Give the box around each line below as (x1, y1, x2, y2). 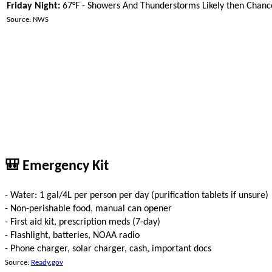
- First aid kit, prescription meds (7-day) (5, 217, 160, 227)
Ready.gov (31, 258, 63, 267)
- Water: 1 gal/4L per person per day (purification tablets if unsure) (5, 190, 268, 200)
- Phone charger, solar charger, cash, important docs (5, 243, 211, 254)
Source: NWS (7, 16, 49, 24)
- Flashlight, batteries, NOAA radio (5, 230, 140, 240)
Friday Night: (7, 1, 60, 12)
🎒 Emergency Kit (5, 158, 109, 174)
